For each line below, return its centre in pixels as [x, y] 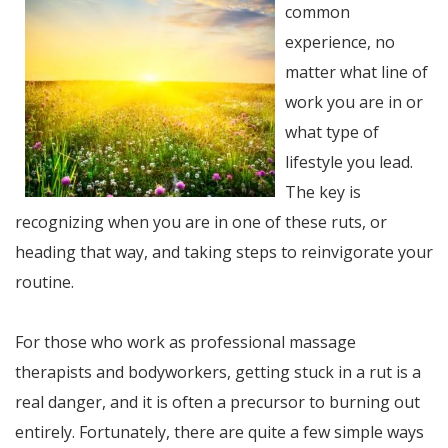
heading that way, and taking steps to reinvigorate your [224, 252]
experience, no [340, 42]
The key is [323, 192]
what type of [332, 132]
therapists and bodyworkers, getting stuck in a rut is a [218, 372]
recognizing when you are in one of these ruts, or [201, 222]
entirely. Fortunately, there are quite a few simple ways [219, 432]
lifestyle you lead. [349, 162]
